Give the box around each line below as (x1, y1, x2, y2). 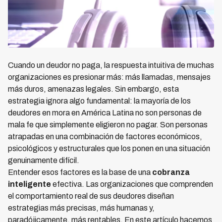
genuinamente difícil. (8, 156, 79, 165)
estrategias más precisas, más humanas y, (8, 204, 155, 213)
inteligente (8, 180, 51, 189)
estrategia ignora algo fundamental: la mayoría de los (8, 97, 191, 106)
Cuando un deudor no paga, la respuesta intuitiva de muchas (8, 61, 214, 70)
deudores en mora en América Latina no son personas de (8, 109, 202, 117)
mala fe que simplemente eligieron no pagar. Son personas (8, 120, 208, 129)
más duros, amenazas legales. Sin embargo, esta (8, 85, 179, 94)
